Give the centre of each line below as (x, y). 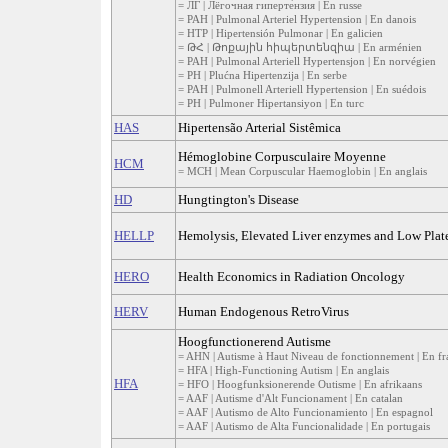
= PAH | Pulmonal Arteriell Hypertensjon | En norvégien (307, 61)
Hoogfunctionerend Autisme (254, 342)
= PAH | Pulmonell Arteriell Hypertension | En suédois (302, 89)
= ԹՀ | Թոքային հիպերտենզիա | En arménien (300, 47)
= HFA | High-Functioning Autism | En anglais (283, 370)
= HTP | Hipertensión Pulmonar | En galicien (280, 33)
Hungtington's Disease (238, 200)
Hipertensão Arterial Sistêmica (259, 128)
